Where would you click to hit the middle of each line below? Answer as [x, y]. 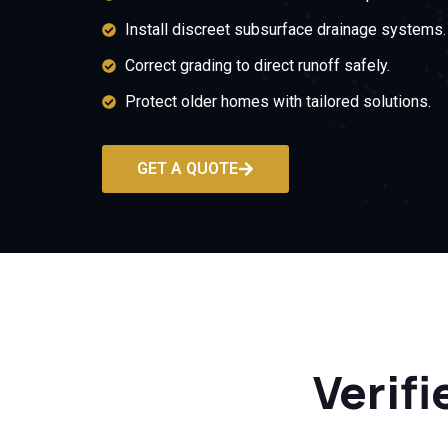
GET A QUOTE [187, 168]
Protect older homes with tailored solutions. [277, 101]
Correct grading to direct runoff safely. [257, 65]
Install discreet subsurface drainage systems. [285, 29]
